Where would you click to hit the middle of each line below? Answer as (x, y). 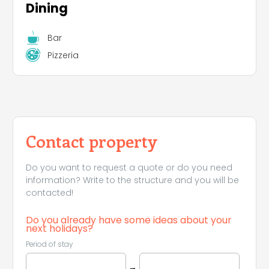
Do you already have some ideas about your (128, 220)
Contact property (92, 141)
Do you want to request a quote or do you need (129, 168)
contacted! (50, 193)
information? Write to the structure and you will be (132, 180)
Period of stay (49, 245)
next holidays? (59, 229)
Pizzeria (63, 55)
